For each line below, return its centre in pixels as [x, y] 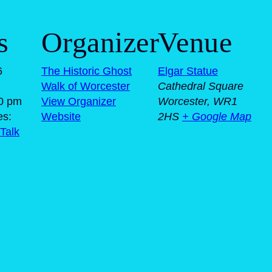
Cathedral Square [201, 86]
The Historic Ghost [87, 71]
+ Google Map [217, 116]
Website [61, 116]
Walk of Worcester [86, 86]
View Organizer [79, 101]
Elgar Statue [188, 71]
